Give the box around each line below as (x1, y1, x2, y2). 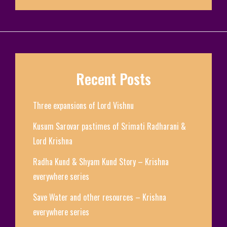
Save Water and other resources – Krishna (33, 191, 166, 203)
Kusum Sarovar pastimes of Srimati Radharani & (33, 120, 186, 132)
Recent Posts (76, 68, 151, 90)
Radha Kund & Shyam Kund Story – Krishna (33, 155, 169, 168)
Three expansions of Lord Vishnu (33, 99, 134, 111)
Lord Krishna (33, 134, 72, 147)
